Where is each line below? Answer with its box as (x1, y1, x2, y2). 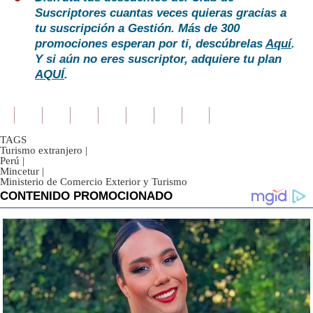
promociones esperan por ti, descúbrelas (35, 37, 265, 51)
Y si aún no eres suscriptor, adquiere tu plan (35, 52, 282, 66)
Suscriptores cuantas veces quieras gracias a (35, 6, 286, 20)
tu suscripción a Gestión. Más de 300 (35, 22, 240, 36)
